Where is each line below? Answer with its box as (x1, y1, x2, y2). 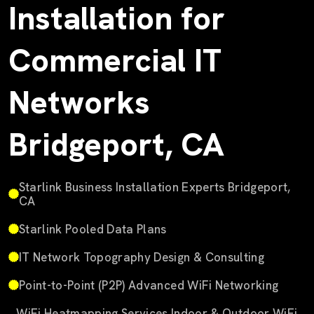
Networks (8, 81, 150, 123)
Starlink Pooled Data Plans (19, 221, 167, 237)
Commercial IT (8, 39, 221, 81)
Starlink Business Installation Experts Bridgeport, (18, 179, 291, 195)
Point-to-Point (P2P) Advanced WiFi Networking (19, 277, 279, 293)
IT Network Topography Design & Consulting (19, 249, 264, 265)
